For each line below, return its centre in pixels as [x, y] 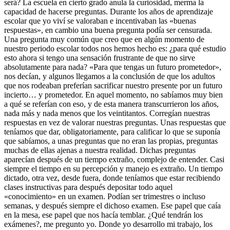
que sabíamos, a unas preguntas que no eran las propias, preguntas [111, 141]
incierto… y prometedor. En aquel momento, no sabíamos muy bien [113, 94]
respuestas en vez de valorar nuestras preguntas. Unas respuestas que [115, 122]
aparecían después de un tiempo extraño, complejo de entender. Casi [114, 159]
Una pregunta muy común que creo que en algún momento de [104, 39]
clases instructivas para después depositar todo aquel [88, 187]
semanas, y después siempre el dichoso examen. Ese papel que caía [112, 205]
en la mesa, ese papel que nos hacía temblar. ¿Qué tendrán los [103, 215]
